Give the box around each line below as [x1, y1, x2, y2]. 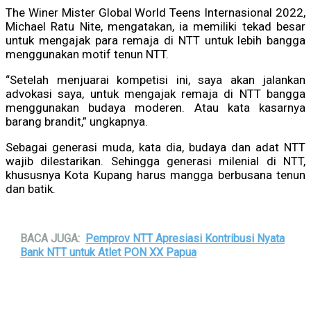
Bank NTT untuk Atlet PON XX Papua [20, 246, 196, 260]
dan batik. [6, 182, 56, 196]
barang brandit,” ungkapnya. [6, 115, 148, 129]
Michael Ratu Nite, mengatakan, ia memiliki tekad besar [6, 19, 305, 34]
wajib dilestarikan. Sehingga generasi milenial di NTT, [6, 154, 305, 169]
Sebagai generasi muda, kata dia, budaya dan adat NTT [6, 140, 305, 155]
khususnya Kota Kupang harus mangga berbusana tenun [6, 168, 305, 183]
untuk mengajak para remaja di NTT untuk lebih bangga [6, 33, 305, 48]
